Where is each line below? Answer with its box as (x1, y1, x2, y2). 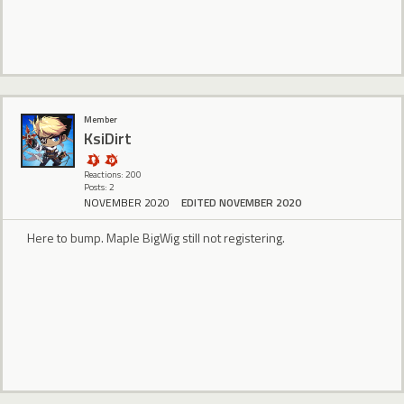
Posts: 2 (84, 180, 115, 195)
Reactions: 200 (84, 168, 142, 182)
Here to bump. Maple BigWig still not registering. (27, 228, 285, 248)
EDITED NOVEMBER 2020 (181, 194, 301, 212)
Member (84, 113, 117, 127)
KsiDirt (84, 125, 132, 151)
